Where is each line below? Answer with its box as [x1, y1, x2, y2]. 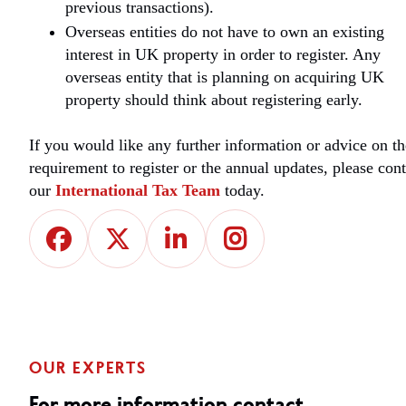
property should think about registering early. [65, 91, 362, 109]
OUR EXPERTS [29, 361, 147, 377]
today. [220, 181, 265, 199]
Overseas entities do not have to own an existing [65, 23, 384, 41]
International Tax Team [55, 181, 220, 199]
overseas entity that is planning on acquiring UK [65, 68, 384, 86]
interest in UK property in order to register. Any [65, 45, 381, 63]
